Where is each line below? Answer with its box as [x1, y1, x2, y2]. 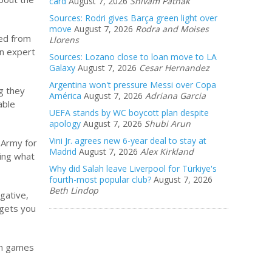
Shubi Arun [144, 118, 191, 129]
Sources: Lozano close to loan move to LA [49, 51, 217, 63]
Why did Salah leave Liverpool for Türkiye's [49, 163, 217, 174]
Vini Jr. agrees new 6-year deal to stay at [49, 135, 206, 146]
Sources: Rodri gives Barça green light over [49, 12, 217, 24]
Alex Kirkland [140, 146, 194, 157]
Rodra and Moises [135, 23, 209, 35]
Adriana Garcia [145, 90, 206, 101]
